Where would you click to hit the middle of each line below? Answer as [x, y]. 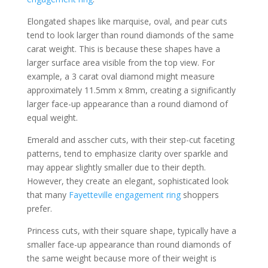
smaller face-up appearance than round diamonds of [129, 244]
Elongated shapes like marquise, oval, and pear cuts [127, 21]
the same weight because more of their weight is [121, 258]
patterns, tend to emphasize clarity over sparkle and [127, 153]
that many [48, 195]
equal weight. [52, 118]
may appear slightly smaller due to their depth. [116, 167]
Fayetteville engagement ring [124, 195]
